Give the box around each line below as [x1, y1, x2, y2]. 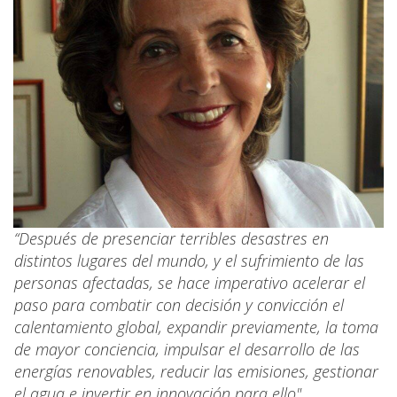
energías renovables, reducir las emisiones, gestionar [14, 360, 378, 382]
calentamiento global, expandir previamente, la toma [14, 315, 378, 338]
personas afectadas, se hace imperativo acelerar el [14, 271, 365, 293]
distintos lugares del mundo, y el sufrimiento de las [14, 249, 364, 271]
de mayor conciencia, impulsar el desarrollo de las [14, 338, 360, 360]
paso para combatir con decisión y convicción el [14, 293, 344, 315]
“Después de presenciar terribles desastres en [14, 227, 329, 249]
